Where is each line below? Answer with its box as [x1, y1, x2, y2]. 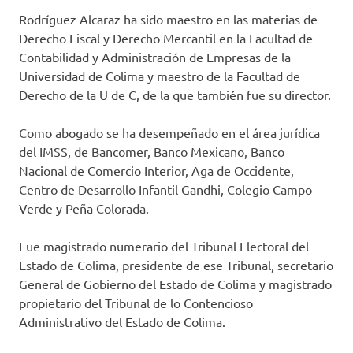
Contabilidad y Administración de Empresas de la [19, 49, 291, 65]
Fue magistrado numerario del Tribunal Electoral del [19, 238, 309, 255]
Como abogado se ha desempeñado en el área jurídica [19, 124, 320, 141]
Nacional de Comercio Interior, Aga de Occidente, [19, 162, 294, 179]
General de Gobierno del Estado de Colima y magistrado [19, 276, 332, 292]
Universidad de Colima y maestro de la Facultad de [19, 68, 300, 84]
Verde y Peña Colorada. [19, 200, 149, 217]
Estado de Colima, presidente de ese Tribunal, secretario [19, 257, 333, 273]
